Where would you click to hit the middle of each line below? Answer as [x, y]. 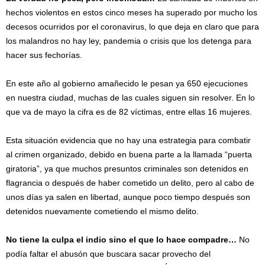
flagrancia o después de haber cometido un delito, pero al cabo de [130, 183]
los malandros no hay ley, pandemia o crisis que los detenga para [129, 41]
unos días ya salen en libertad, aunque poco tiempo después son [128, 197]
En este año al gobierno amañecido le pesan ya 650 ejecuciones [127, 83]
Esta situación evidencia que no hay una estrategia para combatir [128, 140]
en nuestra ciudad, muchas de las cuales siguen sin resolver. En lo [130, 98]
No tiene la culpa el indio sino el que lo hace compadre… [121, 240]
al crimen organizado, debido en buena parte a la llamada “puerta [129, 154]
